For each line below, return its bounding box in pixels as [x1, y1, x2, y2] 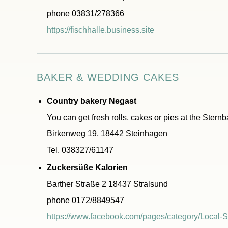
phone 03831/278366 [47, 9, 124, 18]
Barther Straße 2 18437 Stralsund [47, 180, 168, 188]
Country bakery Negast [47, 97, 136, 105]
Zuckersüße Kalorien [47, 163, 128, 172]
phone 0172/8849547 [47, 196, 124, 205]
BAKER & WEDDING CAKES [37, 72, 179, 83]
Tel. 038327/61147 [47, 146, 113, 154]
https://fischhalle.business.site [47, 25, 154, 34]
